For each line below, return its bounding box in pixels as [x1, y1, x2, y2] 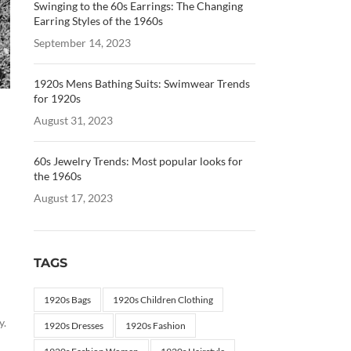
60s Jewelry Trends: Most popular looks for [33, 154, 243, 168]
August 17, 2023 [33, 191, 113, 204]
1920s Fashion [125, 320, 186, 331]
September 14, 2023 [33, 36, 131, 49]
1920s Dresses [43, 320, 103, 331]
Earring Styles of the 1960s [33, 14, 163, 27]
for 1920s [33, 92, 81, 105]
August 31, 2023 [33, 114, 113, 127]
